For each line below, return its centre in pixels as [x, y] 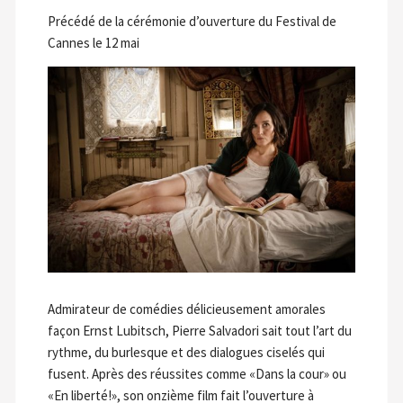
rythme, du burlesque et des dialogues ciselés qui [186, 353]
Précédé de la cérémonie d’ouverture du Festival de [192, 22]
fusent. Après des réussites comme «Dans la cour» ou [197, 374]
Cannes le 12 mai [93, 43]
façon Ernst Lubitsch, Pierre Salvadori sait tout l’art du [199, 331]
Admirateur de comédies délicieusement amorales [186, 309]
